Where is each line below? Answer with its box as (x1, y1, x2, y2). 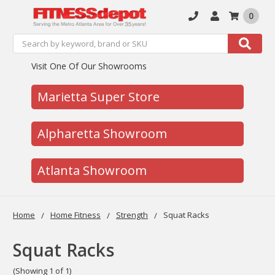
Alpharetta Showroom (37, 125, 168, 142)
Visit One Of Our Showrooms (31, 60, 147, 72)
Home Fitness (50, 209, 101, 220)
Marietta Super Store (37, 88, 160, 105)
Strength (116, 209, 148, 220)
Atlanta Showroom (37, 161, 147, 179)
